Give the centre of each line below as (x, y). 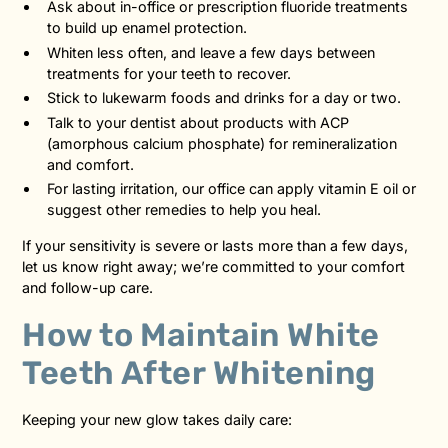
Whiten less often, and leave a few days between (211, 52)
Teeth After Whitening (199, 372)
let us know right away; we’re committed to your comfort (214, 266)
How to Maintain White (201, 334)
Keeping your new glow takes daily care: (157, 420)
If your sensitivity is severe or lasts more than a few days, (215, 245)
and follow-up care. (88, 287)
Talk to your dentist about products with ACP (198, 122)
